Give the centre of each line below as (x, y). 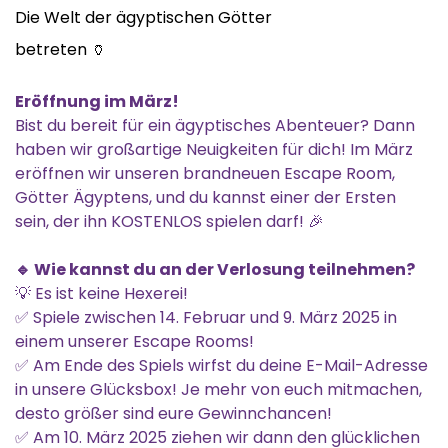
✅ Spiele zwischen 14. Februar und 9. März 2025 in (206, 318)
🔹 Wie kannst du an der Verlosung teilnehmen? (215, 270)
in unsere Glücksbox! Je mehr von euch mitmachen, (218, 390)
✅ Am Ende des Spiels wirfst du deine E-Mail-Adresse (221, 366)
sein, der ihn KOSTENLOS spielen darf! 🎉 (169, 222)
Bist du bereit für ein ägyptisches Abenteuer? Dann (215, 126)
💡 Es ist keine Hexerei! (101, 294)
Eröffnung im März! (97, 102)
